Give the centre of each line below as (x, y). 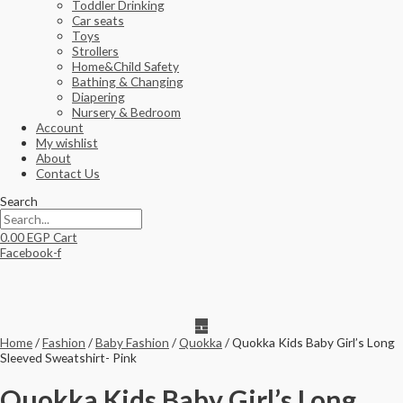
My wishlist (67, 143)
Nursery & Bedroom (126, 112)
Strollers (95, 51)
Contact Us (68, 174)
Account (60, 128)
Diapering (99, 97)
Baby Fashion (132, 342)
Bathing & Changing (128, 82)
